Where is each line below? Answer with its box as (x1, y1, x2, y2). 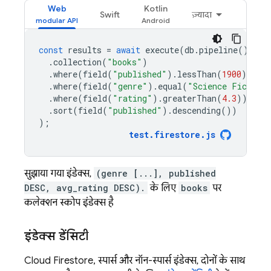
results (68, 44, 102, 56)
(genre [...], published (96, 167, 216, 179)
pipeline (199, 44, 238, 56)
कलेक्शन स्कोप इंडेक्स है (24, 196, 114, 209)
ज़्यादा (192, 8, 212, 20)
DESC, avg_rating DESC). (24, 181, 145, 194)
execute (145, 44, 179, 56)
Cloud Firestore (24, 254, 93, 267)
